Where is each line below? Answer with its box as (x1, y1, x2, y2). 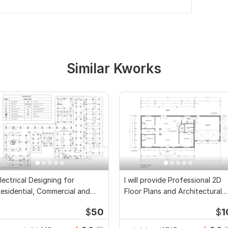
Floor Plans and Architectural (124, 186, 222, 195)
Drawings (124, 197, 155, 207)
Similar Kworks (67, 60, 161, 76)
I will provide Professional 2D (124, 175, 221, 184)
